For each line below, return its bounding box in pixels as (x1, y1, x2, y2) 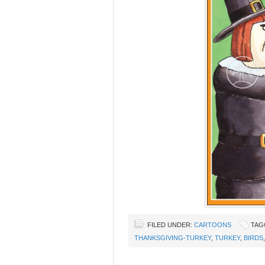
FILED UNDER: (147, 221, 194, 228)
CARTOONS (194, 221, 231, 228)
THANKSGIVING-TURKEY (134, 234, 211, 241)
